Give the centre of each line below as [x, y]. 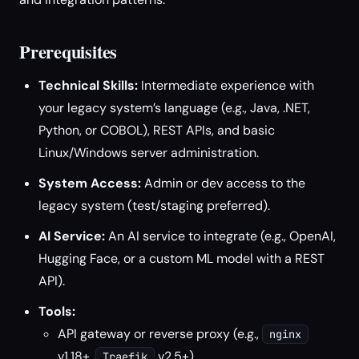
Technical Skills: [88, 85]
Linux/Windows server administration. [149, 153]
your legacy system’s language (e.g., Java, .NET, [174, 108]
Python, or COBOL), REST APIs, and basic [157, 130]
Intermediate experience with [226, 85]
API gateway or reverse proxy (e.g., [160, 334]
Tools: [57, 311]
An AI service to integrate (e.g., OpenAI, [220, 236]
